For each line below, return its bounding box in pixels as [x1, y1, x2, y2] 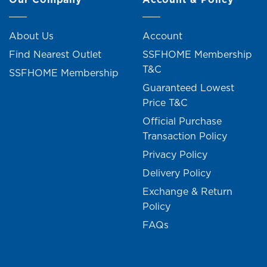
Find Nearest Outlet [9, 48, 101, 61]
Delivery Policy [142, 166, 211, 180]
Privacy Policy [142, 148, 207, 162]
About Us [9, 29, 54, 43]
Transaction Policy [142, 129, 227, 143]
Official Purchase [142, 114, 222, 128]
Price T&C [142, 96, 188, 110]
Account [142, 29, 182, 43]
